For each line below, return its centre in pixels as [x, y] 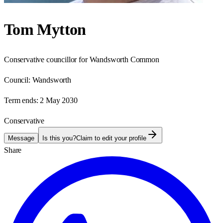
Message [21, 138]
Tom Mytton [45, 30]
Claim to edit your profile [111, 138]
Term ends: [21, 100]
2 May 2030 [59, 100]
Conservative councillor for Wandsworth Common [82, 59]
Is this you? [59, 138]
